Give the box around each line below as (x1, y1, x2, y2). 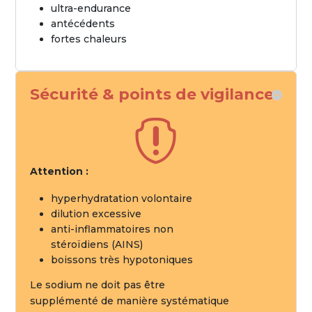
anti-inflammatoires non (51, 223, 174, 235)
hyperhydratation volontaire (51, 192, 193, 205)
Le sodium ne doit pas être (30, 279, 166, 291)
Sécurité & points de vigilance (30, 85, 274, 104)
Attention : (30, 165, 89, 178)
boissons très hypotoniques (51, 253, 194, 266)
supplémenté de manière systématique (30, 295, 230, 307)
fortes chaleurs (51, 33, 127, 45)
